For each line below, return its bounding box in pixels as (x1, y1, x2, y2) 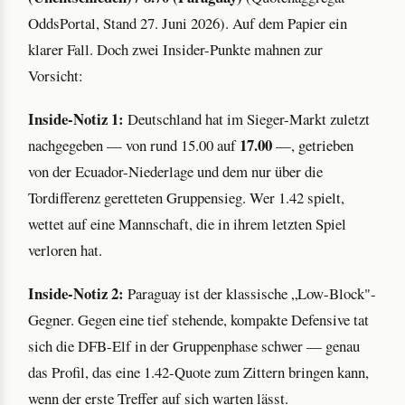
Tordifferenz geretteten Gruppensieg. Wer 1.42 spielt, (28, 186, 344, 208)
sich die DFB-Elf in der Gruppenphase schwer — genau (28, 335, 360, 357)
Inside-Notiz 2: (28, 282, 124, 306)
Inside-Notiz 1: (28, 107, 124, 130)
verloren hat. (28, 239, 102, 260)
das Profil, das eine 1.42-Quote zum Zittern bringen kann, (28, 362, 369, 383)
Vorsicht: (28, 64, 83, 86)
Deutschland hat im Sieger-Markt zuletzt (124, 108, 370, 129)
